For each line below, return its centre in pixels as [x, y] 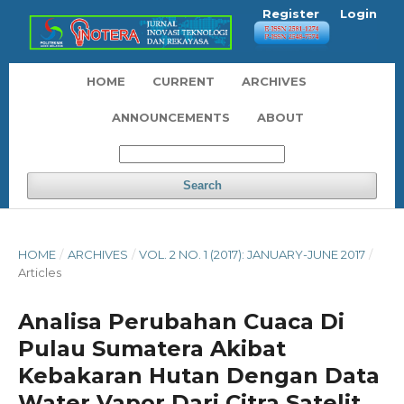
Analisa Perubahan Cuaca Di [181, 321]
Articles [40, 272]
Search [202, 185]
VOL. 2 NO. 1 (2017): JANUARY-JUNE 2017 [252, 254]
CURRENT [183, 81]
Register [291, 14]
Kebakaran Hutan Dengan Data [199, 375]
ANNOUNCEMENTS [171, 117]
